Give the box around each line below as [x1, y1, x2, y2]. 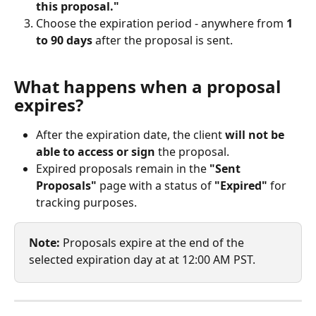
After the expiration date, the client [36, 126, 225, 142]
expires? [14, 92, 83, 116]
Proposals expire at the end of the [63, 234, 247, 250]
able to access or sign [36, 143, 155, 159]
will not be [225, 126, 287, 142]
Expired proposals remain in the [36, 160, 209, 176]
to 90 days [36, 32, 92, 49]
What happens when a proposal [14, 74, 285, 98]
